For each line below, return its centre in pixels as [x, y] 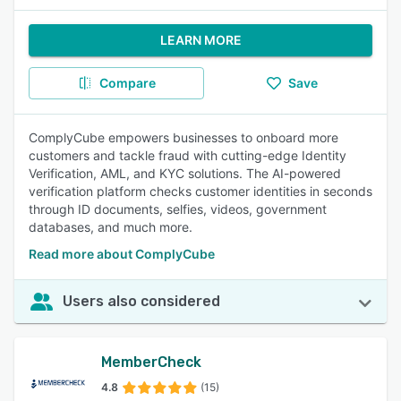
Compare [127, 83]
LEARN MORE [200, 40]
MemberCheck [152, 362]
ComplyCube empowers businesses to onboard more [183, 137]
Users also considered [141, 301]
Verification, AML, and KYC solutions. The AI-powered [185, 173]
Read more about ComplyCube [122, 254]
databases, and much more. [111, 227]
